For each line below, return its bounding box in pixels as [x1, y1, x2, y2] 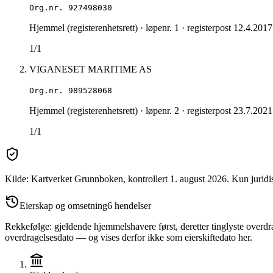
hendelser [112, 200, 151, 211]
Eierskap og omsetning [19, 200, 107, 211]
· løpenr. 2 [138, 105, 179, 116]
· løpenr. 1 [138, 23, 179, 34]
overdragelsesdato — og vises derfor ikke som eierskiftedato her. [5, 232, 252, 243]
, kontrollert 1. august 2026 [123, 174, 227, 185]
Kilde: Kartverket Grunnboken [5, 174, 123, 185]
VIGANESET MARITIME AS [29, 64, 152, 75]
